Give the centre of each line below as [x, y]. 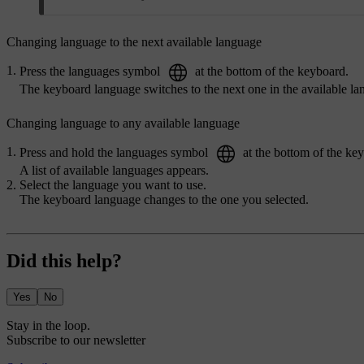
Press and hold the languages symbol [115, 152]
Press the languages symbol [91, 71]
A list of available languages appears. [114, 170]
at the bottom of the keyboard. [270, 71]
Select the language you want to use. [113, 184]
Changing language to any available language [123, 123]
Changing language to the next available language [134, 41]
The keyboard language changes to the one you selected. [164, 199]
